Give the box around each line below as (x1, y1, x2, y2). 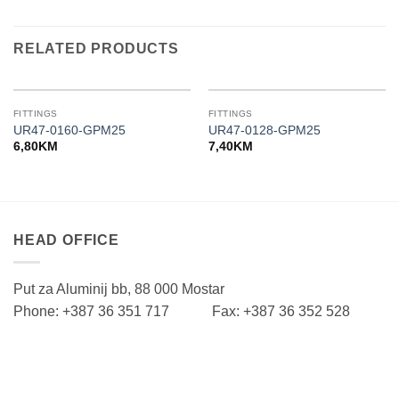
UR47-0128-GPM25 (208, 123, 321, 137)
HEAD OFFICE (13, 232, 119, 248)
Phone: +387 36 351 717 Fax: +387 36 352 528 (13, 303, 350, 319)
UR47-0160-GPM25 (12, 123, 126, 137)
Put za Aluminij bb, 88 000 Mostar (13, 281, 224, 297)
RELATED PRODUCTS (13, 40, 179, 56)
